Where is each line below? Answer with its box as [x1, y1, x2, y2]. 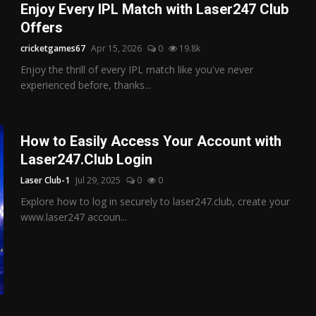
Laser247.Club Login [20, 150, 153, 168]
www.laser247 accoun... [20, 209, 128, 224]
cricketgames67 [20, 42, 86, 54]
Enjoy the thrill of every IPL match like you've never [20, 62, 254, 76]
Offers [20, 18, 63, 36]
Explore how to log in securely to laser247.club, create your [20, 194, 291, 208]
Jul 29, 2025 [75, 174, 121, 186]
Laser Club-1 [20, 174, 71, 186]
